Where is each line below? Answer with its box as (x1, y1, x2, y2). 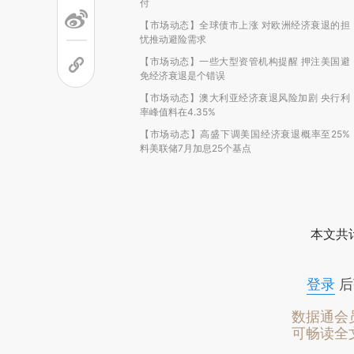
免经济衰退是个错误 (140, 70, 225, 81)
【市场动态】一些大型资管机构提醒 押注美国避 (140, 55, 350, 67)
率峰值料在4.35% (140, 106, 216, 118)
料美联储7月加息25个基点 (140, 142, 251, 154)
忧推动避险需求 (140, 33, 206, 45)
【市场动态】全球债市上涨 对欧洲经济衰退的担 (140, 19, 350, 31)
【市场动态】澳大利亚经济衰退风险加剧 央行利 (140, 92, 350, 104)
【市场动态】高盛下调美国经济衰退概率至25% (140, 128, 350, 140)
